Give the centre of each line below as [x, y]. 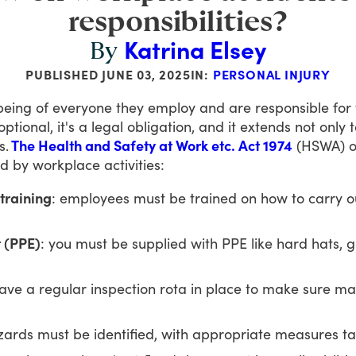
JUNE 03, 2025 [146, 74]
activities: [134, 164]
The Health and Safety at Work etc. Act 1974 [151, 145]
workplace [66, 164]
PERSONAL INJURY [271, 74]
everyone [82, 107]
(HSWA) [321, 145]
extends [265, 126]
